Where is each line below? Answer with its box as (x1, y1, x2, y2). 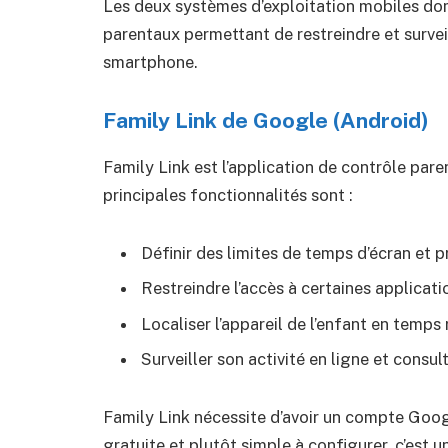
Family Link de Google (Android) (103, 108, 429, 134)
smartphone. (103, 52, 198, 73)
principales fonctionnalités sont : (103, 185, 353, 206)
